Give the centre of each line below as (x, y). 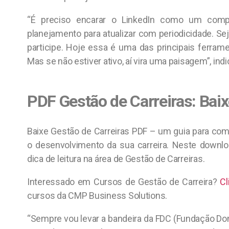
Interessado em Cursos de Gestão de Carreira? (124, 182)
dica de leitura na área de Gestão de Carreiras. (116, 159)
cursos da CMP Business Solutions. (97, 196)
